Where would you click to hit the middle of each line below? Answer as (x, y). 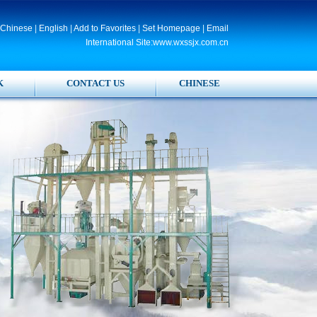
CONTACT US (96, 83)
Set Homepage (171, 28)
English (53, 28)
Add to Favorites (104, 28)
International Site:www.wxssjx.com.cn (157, 42)
